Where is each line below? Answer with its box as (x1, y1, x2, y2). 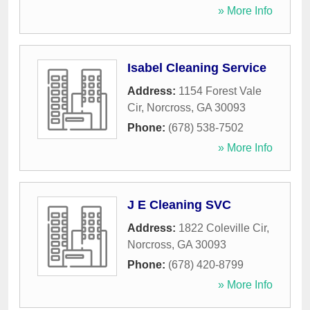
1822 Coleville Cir (179, 222, 266, 235)
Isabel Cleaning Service (127, 61, 266, 75)
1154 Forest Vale (179, 85, 262, 98)
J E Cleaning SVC (127, 198, 231, 212)
